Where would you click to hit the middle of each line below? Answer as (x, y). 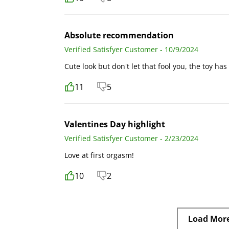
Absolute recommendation (119, 35)
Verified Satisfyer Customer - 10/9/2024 (131, 49)
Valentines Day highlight (115, 124)
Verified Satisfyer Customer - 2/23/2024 (131, 138)
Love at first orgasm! (99, 155)
